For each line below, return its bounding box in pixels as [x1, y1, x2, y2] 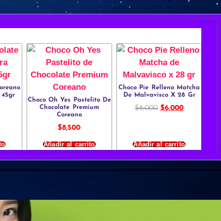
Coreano [56, 111, 82, 118]
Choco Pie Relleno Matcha [118, 84, 200, 91]
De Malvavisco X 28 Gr [123, 92, 195, 99]
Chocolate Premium [39, 104, 99, 111]
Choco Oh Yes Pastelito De [27, 97, 111, 104]
